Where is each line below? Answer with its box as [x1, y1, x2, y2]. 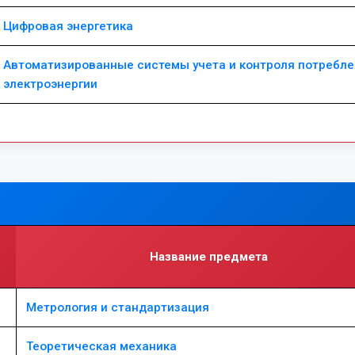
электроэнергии [3, 77, 97, 91]
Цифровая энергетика [3, 19, 133, 33]
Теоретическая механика [26, 339, 177, 353]
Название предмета [149, 250, 268, 264]
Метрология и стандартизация [26, 300, 209, 315]
